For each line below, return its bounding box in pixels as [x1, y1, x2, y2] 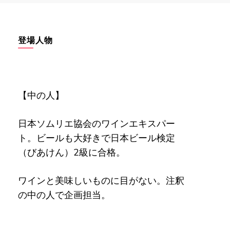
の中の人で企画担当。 [17, 189, 110, 201]
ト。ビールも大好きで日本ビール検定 [17, 132, 175, 144]
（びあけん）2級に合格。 [17, 146, 125, 159]
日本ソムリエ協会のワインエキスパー [17, 118, 175, 130]
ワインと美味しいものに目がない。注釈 [17, 175, 184, 187]
